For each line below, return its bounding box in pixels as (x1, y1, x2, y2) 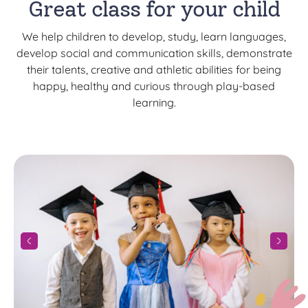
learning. (132, 96, 176, 109)
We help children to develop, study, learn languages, (22, 30, 286, 43)
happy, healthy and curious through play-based (33, 79, 275, 93)
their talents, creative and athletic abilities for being (27, 63, 281, 76)
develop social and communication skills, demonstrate (16, 46, 292, 60)
